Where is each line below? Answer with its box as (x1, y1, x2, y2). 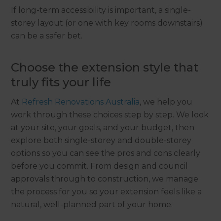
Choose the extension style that (11, 60, 199, 75)
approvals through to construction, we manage (11, 174, 199, 184)
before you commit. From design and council (11, 161, 188, 171)
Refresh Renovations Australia (22, 97, 140, 107)
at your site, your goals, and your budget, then (11, 123, 195, 133)
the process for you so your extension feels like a (11, 187, 202, 197)
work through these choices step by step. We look (11, 110, 209, 120)
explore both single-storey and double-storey (11, 136, 192, 146)
